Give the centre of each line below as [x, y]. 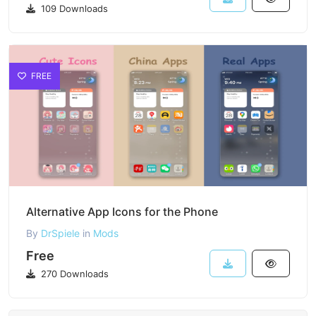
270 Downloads [73, 274]
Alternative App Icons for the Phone [122, 212]
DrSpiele [60, 233]
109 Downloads [73, 8]
